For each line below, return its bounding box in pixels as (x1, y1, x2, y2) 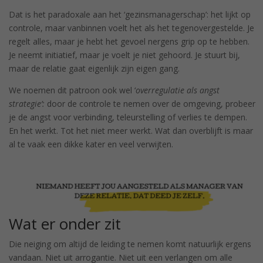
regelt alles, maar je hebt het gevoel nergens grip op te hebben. (9, 35, 249, 47)
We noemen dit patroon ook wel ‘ (9, 84, 136, 96)
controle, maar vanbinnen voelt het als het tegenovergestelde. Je (9, 22, 254, 33)
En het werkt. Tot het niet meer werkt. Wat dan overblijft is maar (9, 124, 253, 136)
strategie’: (9, 97, 45, 109)
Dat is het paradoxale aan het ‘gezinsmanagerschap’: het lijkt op (9, 8, 251, 20)
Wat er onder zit (9, 213, 121, 234)
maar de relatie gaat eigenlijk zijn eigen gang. (9, 62, 180, 74)
